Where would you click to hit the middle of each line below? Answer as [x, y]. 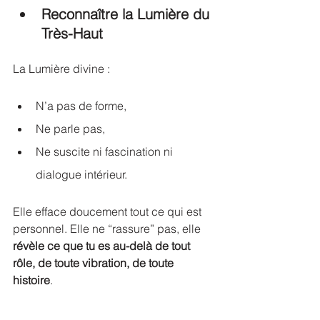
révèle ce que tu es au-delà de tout [103, 246]
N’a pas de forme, [81, 106]
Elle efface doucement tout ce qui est [109, 211]
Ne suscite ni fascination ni [106, 151]
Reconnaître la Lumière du [127, 14]
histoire [31, 280]
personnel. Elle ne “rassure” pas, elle [108, 229]
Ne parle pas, [70, 129]
